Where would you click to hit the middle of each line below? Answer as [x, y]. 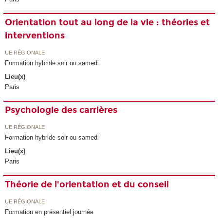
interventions [35, 36]
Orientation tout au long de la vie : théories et [108, 23]
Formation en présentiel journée [49, 212]
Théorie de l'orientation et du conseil [87, 185]
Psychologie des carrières [61, 110]
